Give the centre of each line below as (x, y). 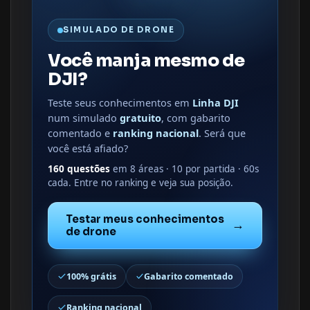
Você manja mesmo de (146, 60)
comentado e (80, 133)
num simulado (84, 117)
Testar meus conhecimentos (145, 219)
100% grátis (91, 277)
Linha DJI (216, 102)
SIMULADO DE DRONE (119, 30)
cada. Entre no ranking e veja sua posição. (140, 183)
